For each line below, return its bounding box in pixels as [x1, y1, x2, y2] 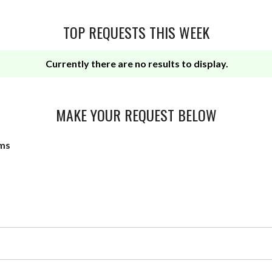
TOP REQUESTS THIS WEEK [63, 21, 209, 43]
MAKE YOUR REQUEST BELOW [55, 103, 217, 126]
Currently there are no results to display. [46, 57, 228, 69]
